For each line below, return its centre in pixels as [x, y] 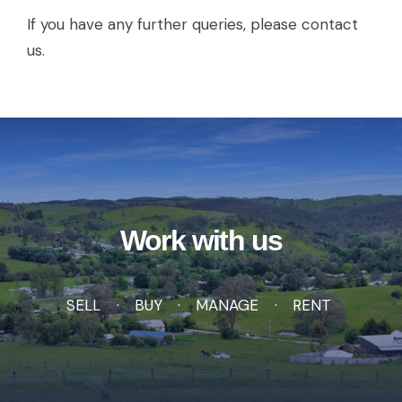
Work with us [201, 240]
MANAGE [227, 305]
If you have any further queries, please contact [192, 24]
